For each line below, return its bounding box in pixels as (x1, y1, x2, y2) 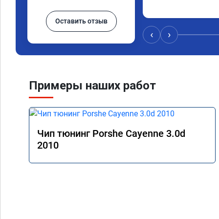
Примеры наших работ (29, 79, 156, 92)
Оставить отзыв (55, 17, 108, 25)
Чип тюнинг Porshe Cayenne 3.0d (37, 127, 185, 139)
